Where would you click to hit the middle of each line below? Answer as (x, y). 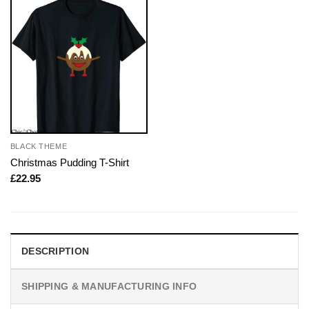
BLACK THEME (39, 147)
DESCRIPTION (56, 251)
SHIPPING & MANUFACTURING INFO (109, 287)
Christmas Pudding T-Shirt (69, 162)
